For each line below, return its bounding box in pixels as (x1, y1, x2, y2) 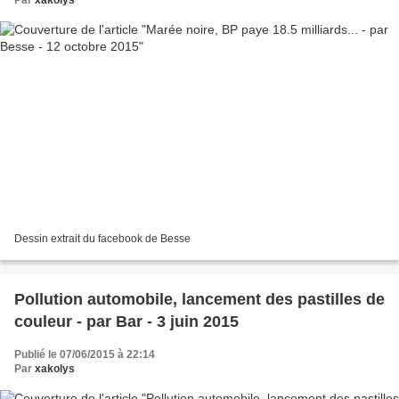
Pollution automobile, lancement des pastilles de (14, 289, 385, 308)
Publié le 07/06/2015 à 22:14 (14, 347, 155, 361)
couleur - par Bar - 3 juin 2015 (14, 312, 239, 330)
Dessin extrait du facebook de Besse (14, 232, 191, 245)
